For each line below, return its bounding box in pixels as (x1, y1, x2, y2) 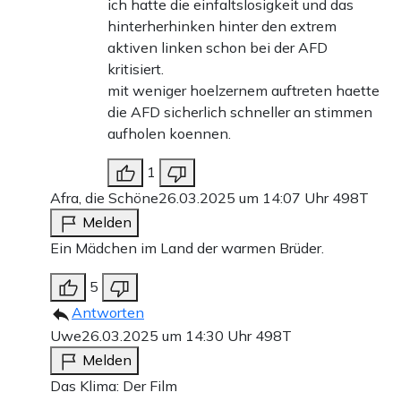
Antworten (72, 303, 144, 322)
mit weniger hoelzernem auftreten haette (107, 81, 380, 100)
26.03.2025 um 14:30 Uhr (81, 327, 255, 346)
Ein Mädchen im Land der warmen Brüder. (50, 239, 324, 258)
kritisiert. (107, 60, 164, 79)
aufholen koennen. (107, 124, 231, 143)
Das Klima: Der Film (50, 377, 177, 396)
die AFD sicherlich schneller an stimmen (107, 103, 372, 122)
